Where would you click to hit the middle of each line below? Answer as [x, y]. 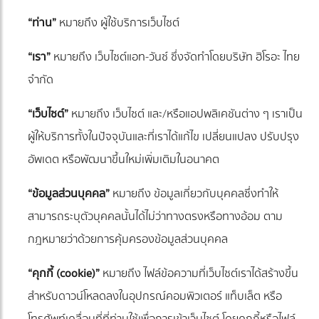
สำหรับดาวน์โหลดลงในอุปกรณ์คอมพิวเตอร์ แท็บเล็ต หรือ [155, 297]
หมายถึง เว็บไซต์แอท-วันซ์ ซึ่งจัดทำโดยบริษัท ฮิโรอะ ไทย [175, 57]
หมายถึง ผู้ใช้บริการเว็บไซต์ [118, 23]
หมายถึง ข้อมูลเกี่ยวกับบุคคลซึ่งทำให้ [194, 194]
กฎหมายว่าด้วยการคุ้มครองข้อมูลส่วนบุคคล [128, 240]
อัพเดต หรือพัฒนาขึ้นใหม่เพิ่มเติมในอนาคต [124, 160]
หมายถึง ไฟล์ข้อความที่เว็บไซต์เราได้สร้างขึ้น [199, 274]
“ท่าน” [42, 23]
